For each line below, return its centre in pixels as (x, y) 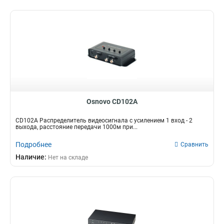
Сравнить (194, 144)
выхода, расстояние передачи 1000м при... (76, 127)
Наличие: (32, 157)
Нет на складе (68, 157)
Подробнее (33, 144)
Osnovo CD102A (112, 101)
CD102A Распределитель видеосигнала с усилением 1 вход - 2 (104, 120)
